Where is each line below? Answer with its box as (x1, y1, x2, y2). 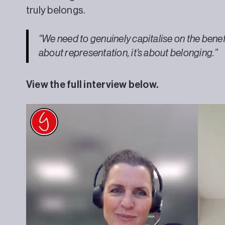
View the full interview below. (26, 79, 159, 90)
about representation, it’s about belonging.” (39, 48, 218, 58)
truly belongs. (26, 5, 86, 16)
